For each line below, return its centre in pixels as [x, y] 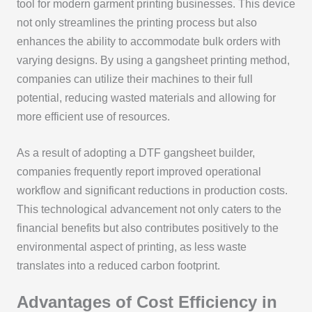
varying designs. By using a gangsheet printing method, [153, 60]
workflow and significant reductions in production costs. [152, 190]
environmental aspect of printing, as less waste [131, 247]
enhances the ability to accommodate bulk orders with [148, 41]
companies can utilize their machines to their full [134, 79]
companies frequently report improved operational [139, 171]
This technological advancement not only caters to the [149, 209]
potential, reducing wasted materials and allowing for [146, 97]
